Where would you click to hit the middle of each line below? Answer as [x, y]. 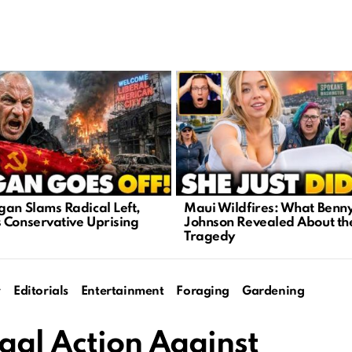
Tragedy [209, 237]
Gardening [273, 292]
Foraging [203, 292]
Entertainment [122, 292]
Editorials [41, 292]
